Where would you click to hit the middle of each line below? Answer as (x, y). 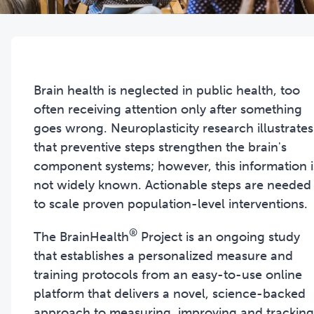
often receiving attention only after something (168, 109)
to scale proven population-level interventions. (171, 204)
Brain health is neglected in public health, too (167, 90)
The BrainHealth (81, 237)
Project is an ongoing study (219, 237)
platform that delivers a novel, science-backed (170, 293)
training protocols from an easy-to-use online (168, 274)
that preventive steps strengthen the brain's (160, 147)
